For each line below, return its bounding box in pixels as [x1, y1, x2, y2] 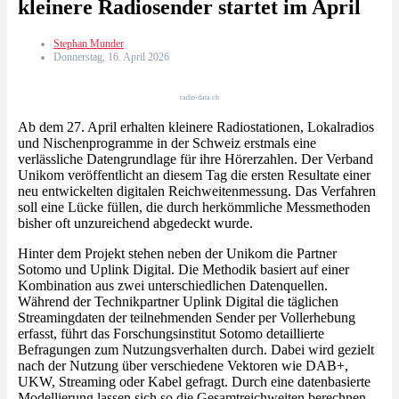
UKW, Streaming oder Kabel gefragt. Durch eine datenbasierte [18, 373, 370, 389]
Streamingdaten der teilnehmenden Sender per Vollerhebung [18, 309, 355, 325]
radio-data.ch [180, 93, 219, 102]
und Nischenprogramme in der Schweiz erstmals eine [18, 134, 316, 151]
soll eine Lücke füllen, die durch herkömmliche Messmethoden [18, 199, 370, 215]
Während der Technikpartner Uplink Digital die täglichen [18, 293, 338, 309]
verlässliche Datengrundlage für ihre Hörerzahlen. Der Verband [18, 151, 373, 167]
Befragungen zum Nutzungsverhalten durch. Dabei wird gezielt [18, 341, 374, 357]
